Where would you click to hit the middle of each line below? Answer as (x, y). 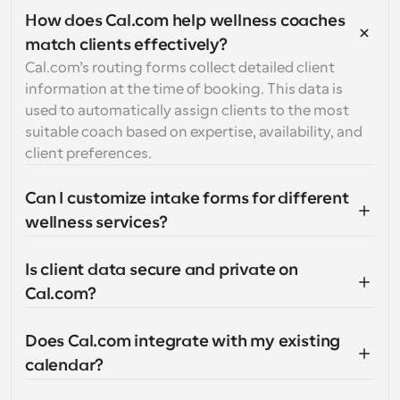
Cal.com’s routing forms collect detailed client (180, 68)
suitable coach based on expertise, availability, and (194, 132)
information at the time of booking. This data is (184, 89)
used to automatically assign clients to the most (187, 111)
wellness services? (96, 222)
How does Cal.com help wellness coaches (185, 21)
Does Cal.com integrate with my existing (183, 341)
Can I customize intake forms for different (187, 198)
